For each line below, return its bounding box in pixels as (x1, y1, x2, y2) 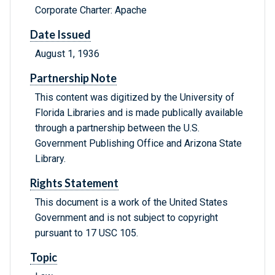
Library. (35, 153, 66, 165)
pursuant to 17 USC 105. (35, 227, 138, 239)
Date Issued (30, 28, 91, 42)
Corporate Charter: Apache (35, 4, 147, 17)
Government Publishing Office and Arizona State (35, 137, 242, 150)
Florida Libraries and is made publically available (35, 107, 243, 119)
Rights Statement (30, 176, 118, 190)
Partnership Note (30, 71, 117, 85)
